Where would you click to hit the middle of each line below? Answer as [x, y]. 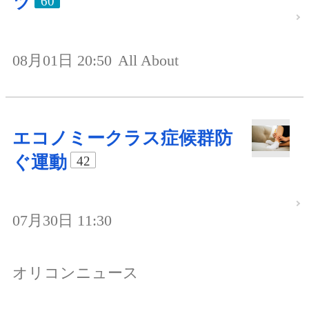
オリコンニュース [76, 272]
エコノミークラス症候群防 [122, 138]
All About [148, 60]
